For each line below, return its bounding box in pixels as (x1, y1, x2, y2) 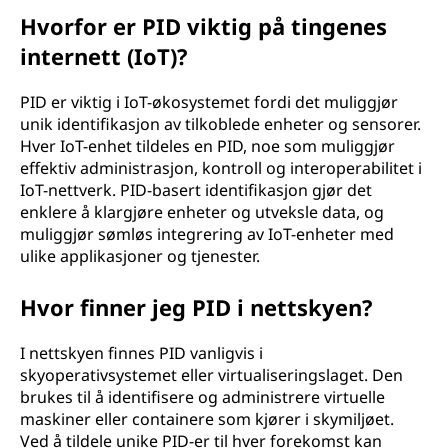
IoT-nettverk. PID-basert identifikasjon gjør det (20, 179, 372, 201)
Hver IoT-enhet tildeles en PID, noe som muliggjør (20, 135, 395, 157)
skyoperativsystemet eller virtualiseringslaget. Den (20, 364, 403, 386)
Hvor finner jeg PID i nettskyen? (20, 292, 373, 322)
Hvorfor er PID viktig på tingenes (20, 11, 387, 41)
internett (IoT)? (20, 41, 188, 71)
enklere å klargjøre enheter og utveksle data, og (20, 201, 384, 223)
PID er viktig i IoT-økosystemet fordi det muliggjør (20, 91, 398, 113)
